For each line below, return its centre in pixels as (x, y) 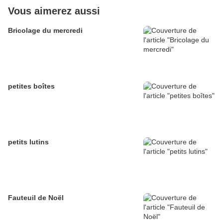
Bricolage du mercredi (45, 31)
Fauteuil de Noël (36, 198)
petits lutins (28, 142)
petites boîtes (31, 86)
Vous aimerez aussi (54, 11)
